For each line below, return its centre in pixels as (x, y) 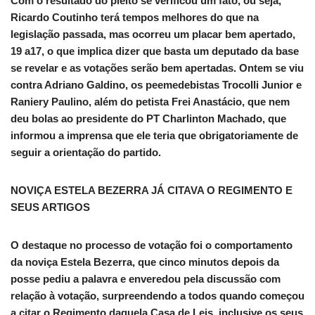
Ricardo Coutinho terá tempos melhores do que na (135, 18)
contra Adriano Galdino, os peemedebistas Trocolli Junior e (156, 85)
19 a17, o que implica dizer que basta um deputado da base (155, 51)
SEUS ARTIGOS (50, 207)
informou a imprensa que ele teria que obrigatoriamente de (154, 136)
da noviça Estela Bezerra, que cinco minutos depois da (145, 262)
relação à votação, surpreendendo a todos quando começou (157, 296)
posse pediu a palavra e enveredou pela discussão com (146, 279)
